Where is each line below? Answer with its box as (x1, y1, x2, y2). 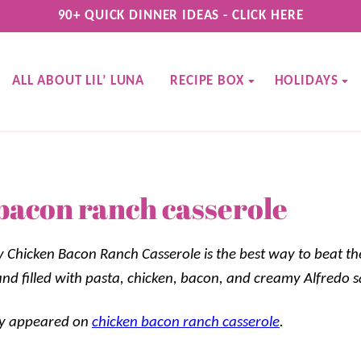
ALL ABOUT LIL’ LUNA (11, 74, 145, 88)
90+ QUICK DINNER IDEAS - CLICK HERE (57, 9, 304, 23)
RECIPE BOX (170, 74, 244, 88)
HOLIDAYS (274, 74, 338, 88)
